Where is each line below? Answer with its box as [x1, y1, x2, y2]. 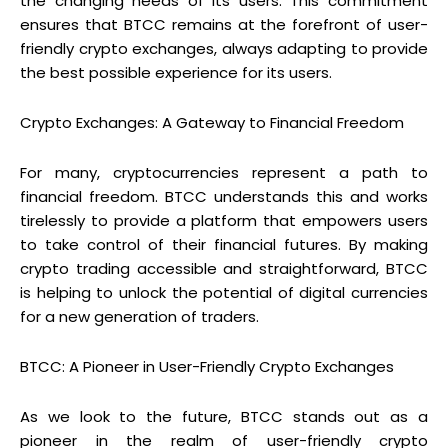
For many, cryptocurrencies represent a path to [20, 161, 428, 183]
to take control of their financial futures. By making [20, 233, 428, 255]
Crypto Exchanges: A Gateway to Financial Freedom [20, 111, 404, 133]
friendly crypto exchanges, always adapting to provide [20, 37, 428, 59]
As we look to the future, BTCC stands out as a [20, 405, 428, 427]
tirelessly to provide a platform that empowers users [20, 209, 428, 231]
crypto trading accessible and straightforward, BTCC [20, 257, 428, 279]
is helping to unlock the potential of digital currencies [20, 281, 428, 303]
